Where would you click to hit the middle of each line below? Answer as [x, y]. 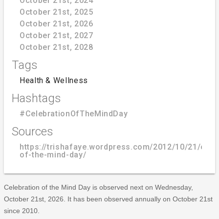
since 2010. [22, 210]
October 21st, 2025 [56, 12]
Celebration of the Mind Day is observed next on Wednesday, [99, 187]
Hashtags [36, 98]
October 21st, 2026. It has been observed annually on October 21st [108, 199]
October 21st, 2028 [56, 47]
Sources [33, 131]
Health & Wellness [54, 80]
